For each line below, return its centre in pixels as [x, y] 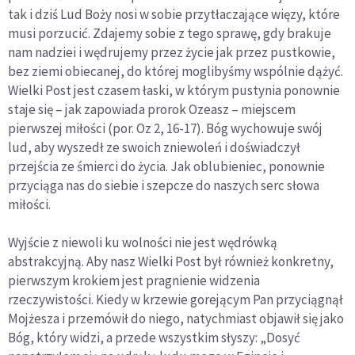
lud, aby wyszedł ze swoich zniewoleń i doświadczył [154, 148]
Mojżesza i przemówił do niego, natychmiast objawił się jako [176, 319]
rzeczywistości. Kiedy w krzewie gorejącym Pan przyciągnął [176, 300]
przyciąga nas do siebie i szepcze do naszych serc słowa [164, 186]
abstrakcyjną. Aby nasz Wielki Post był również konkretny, [171, 262]
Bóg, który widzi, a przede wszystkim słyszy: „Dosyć [154, 338]
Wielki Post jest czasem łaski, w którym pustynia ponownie [174, 91]
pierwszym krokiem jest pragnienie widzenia [134, 281]
